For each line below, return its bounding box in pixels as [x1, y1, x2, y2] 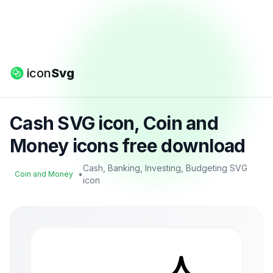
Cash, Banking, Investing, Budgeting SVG [83, 163, 247, 173]
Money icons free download [10, 135, 246, 157]
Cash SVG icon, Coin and [10, 112, 218, 134]
